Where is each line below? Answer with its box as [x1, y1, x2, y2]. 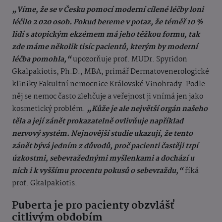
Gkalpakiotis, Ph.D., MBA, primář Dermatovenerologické [12, 66, 209, 78]
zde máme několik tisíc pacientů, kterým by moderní [12, 41, 198, 54]
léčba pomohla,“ [12, 54, 71, 66]
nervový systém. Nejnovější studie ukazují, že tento [12, 128, 193, 140]
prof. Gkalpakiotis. [12, 177, 77, 190]
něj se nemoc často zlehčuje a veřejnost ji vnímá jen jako [12, 91, 203, 103]
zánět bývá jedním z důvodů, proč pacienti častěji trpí [12, 140, 198, 153]
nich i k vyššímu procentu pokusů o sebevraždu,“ [12, 165, 183, 177]
